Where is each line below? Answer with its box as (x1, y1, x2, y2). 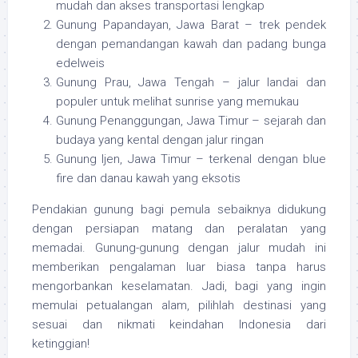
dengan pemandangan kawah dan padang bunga (56, 37, 326, 52)
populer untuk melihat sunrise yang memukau (56, 94, 299, 109)
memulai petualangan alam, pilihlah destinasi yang (32, 298, 326, 313)
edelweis (56, 56, 105, 71)
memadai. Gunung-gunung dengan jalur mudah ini (32, 241, 326, 256)
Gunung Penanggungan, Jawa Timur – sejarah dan (56, 113, 326, 129)
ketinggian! (32, 336, 89, 352)
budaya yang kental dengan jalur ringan (56, 133, 264, 148)
